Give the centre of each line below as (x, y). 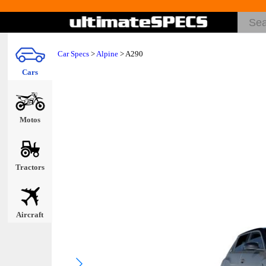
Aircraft (30, 215)
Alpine (107, 54)
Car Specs (73, 54)
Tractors (30, 167)
